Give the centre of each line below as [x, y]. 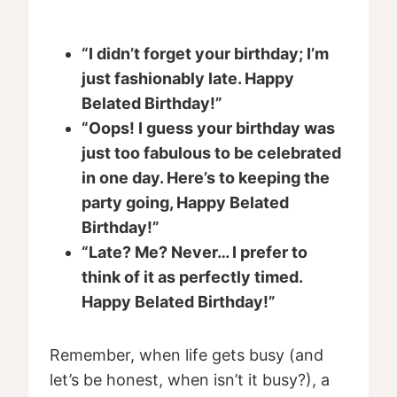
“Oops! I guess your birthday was [208, 128]
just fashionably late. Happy [188, 79]
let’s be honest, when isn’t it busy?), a [190, 380]
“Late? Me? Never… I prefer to [195, 253]
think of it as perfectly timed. [192, 277]
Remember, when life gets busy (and [187, 355]
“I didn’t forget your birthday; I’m [205, 54]
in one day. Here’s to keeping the [206, 178]
